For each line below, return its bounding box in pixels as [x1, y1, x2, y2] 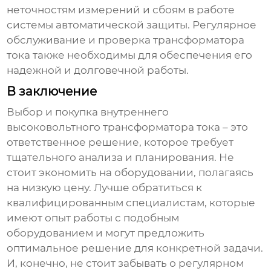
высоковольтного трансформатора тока [7, 121, 221, 134]
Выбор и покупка [7, 106, 101, 119]
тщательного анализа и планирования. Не [7, 151, 235, 164]
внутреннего [100, 106, 169, 119]
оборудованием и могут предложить [7, 227, 205, 240]
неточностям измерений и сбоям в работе [7, 4, 235, 16]
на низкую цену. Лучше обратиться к [7, 181, 203, 194]
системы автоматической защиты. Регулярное [7, 19, 257, 31]
